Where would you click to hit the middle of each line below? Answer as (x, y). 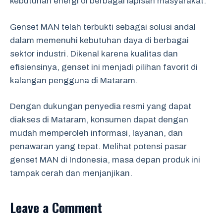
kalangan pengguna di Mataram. (74, 80)
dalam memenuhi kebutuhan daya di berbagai (99, 40)
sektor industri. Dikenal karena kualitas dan (94, 54)
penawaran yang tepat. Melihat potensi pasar (98, 146)
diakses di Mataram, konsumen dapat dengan (99, 120)
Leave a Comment (56, 207)
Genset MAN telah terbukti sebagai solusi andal (103, 27)
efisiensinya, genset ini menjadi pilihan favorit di (104, 67)
